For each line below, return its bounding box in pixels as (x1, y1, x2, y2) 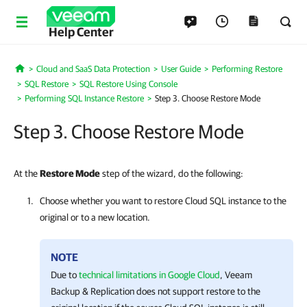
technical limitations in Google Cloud (79, 269, 220, 280)
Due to (51, 269, 79, 280)
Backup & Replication (51, 286, 134, 297)
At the (14, 168, 40, 179)
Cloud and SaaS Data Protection (36, 64, 150, 74)
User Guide (160, 64, 201, 74)
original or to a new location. (40, 212, 150, 223)
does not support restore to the (134, 286, 260, 297)
